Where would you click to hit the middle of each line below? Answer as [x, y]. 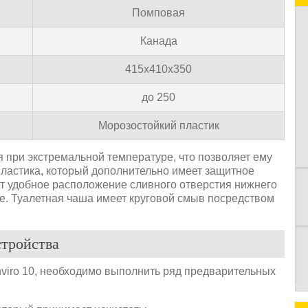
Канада [158, 41]
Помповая [158, 12]
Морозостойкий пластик [158, 125]
